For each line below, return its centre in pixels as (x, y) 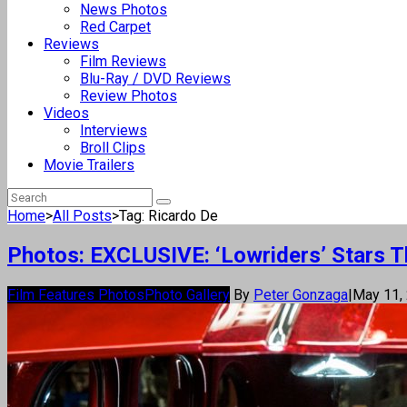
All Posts (82, 216)
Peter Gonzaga (301, 294)
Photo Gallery (187, 294)
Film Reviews (123, 61)
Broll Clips (113, 148)
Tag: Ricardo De (169, 216)
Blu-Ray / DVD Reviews (155, 79)
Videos (66, 113)
